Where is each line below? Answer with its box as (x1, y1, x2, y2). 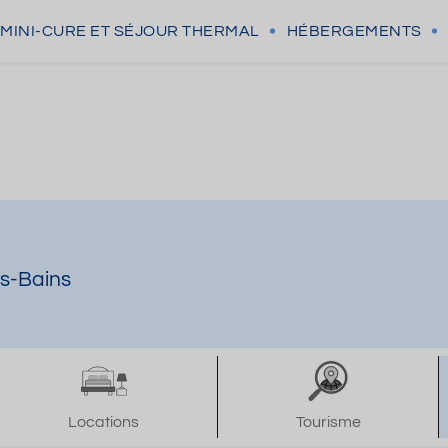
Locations (68, 414, 140, 430)
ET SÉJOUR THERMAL (90, 23, 260, 39)
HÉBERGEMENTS (286, 23, 422, 39)
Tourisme (295, 414, 361, 430)
